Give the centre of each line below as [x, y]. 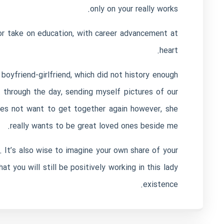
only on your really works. [134, 9]
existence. [160, 185]
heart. [168, 51]
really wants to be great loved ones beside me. [94, 126]
